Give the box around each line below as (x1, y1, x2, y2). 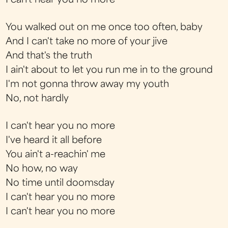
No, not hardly (6, 94, 69, 103)
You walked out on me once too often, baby (6, 23, 203, 32)
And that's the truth (6, 51, 93, 61)
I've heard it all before (6, 136, 102, 145)
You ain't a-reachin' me (6, 151, 106, 159)
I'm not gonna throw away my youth (6, 80, 169, 89)
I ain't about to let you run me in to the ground (6, 66, 213, 75)
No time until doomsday (6, 179, 115, 188)
